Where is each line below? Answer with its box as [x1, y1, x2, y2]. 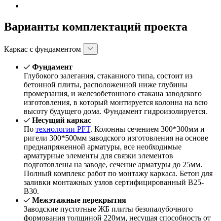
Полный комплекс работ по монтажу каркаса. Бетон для [24, 169, 213, 178]
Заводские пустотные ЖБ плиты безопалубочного [24, 205, 193, 214]
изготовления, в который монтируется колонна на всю [24, 98, 208, 107]
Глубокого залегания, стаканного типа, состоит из [24, 72, 192, 80]
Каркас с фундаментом [4, 45, 83, 54]
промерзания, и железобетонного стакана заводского [24, 89, 202, 98]
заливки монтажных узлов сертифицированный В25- [24, 178, 204, 187]
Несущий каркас [32, 116, 91, 125]
